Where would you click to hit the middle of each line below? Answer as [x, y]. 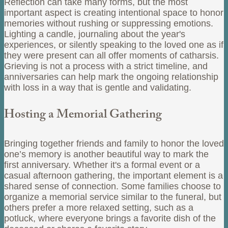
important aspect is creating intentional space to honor [114, 12]
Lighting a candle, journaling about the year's [95, 34]
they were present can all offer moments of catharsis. [111, 55]
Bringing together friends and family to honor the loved [114, 143]
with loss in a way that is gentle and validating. [98, 87]
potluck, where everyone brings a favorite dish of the [110, 218]
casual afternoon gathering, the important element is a [113, 175]
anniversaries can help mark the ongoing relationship [111, 77]
